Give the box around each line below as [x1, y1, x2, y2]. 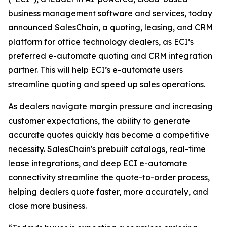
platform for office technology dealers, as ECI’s [8, 36, 194, 47]
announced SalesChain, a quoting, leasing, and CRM [8, 22, 213, 33]
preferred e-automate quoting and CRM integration [8, 51, 212, 61]
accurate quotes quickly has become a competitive [8, 130, 209, 140]
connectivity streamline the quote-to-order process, [8, 172, 210, 183]
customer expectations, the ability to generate [8, 116, 190, 126]
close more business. [8, 201, 87, 211]
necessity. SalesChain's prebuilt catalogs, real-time [8, 144, 206, 155]
